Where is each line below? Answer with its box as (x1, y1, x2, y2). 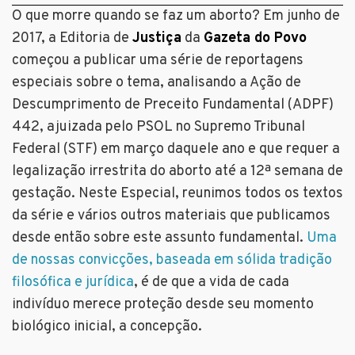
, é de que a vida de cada (134, 273, 289, 292)
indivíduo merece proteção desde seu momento (12, 296, 314, 315)
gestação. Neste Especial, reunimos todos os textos (12, 185, 343, 204)
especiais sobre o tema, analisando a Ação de (12, 74, 301, 93)
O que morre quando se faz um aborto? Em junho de (12, 7, 340, 26)
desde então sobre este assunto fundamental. (12, 229, 307, 248)
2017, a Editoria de (12, 29, 132, 48)
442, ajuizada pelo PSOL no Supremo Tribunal (12, 118, 305, 137)
